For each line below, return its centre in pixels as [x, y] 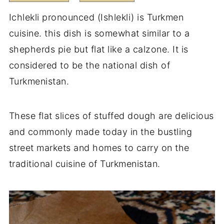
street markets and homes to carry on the [99, 147]
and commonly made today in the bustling [100, 131]
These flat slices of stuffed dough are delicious [111, 115]
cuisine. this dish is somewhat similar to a [99, 33]
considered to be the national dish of [89, 65]
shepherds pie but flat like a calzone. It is [98, 49]
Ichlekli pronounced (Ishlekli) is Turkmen [96, 17]
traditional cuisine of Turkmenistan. [86, 163]
